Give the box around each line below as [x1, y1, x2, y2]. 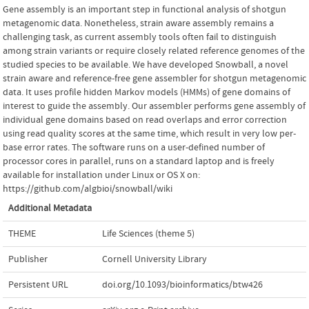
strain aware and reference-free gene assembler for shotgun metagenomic [3, 72, 306, 84]
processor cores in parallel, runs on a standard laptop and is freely [3, 155, 275, 167]
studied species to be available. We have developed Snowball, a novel [3, 59, 288, 70]
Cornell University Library [102, 253, 207, 265]
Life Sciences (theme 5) [102, 228, 195, 239]
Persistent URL [8, 279, 68, 290]
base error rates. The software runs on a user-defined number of [3, 141, 265, 153]
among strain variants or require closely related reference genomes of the [3, 45, 305, 57]
